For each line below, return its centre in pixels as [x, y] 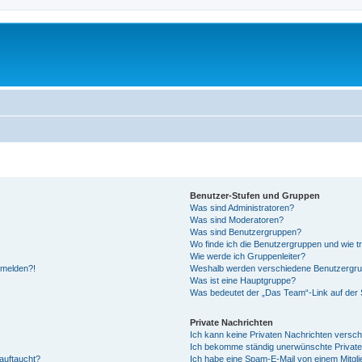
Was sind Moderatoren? [237, 219]
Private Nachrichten [232, 322]
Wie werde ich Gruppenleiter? [248, 256]
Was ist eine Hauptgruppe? [243, 280]
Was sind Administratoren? [242, 207]
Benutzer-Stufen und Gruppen [255, 195]
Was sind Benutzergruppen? [246, 232]
